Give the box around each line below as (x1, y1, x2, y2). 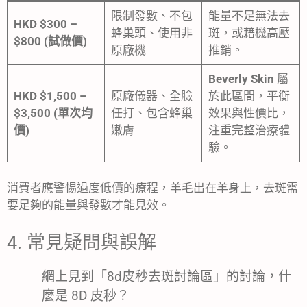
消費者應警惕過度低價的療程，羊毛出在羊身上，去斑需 (7, 181, 298, 195)
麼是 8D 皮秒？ (42, 287, 130, 304)
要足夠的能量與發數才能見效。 (7, 198, 170, 212)
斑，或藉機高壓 (208, 25, 290, 40)
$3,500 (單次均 (13, 106, 93, 120)
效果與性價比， (208, 106, 290, 120)
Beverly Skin (208, 71, 274, 86)
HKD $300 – (13, 16, 77, 31)
